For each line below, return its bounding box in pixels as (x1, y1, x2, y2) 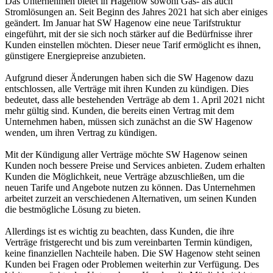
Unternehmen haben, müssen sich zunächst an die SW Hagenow (5, 116, 253, 127)
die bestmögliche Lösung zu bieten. (5, 204, 141, 214)
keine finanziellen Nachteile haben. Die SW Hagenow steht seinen (5, 248, 260, 258)
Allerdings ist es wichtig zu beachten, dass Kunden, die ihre (5, 226, 234, 236)
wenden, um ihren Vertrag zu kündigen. (5, 127, 157, 138)
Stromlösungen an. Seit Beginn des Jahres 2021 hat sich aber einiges (5, 7, 268, 17)
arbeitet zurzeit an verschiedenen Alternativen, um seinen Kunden (5, 193, 257, 204)
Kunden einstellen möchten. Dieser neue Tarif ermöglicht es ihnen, (5, 40, 261, 50)
